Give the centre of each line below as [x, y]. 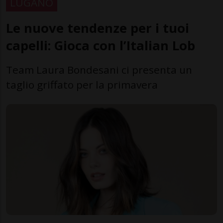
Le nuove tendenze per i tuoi [98, 28]
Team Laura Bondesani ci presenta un [99, 70]
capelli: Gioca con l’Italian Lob [101, 46]
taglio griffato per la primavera [82, 85]
